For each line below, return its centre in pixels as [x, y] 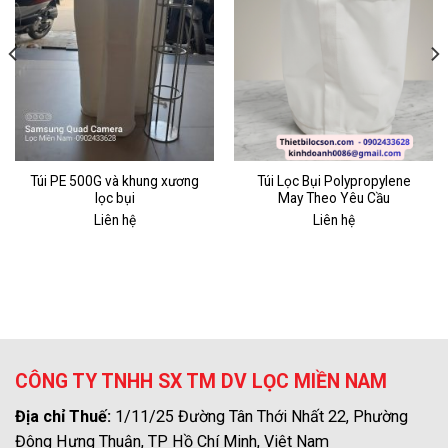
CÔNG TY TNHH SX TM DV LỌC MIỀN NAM [201, 382]
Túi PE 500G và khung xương [114, 181]
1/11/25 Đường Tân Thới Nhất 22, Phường [259, 417]
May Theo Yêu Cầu [333, 198]
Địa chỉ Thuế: [63, 417]
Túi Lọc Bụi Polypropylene [333, 181]
